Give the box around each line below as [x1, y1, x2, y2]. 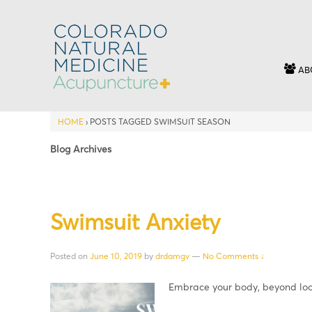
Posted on [50, 251, 90, 262]
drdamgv [155, 251, 189, 262]
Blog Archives [50, 142, 111, 155]
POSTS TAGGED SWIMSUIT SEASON [90, 116, 231, 127]
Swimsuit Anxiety [50, 208, 221, 235]
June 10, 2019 [90, 251, 142, 262]
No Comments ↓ [203, 251, 265, 262]
